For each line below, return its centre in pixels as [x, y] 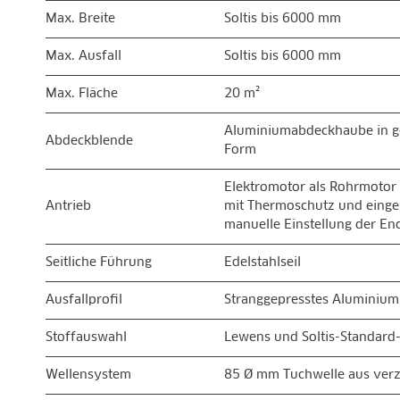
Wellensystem [88, 375]
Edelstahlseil [262, 262]
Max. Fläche [82, 94]
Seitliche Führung [99, 262]
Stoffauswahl [86, 337]
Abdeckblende [89, 141]
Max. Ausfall [83, 56]
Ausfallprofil [84, 300]
